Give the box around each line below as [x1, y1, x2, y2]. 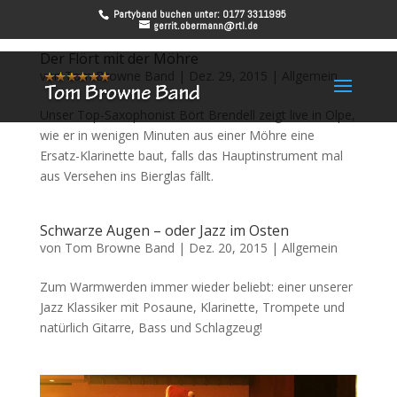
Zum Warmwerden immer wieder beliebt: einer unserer [39, 278, 353, 295]
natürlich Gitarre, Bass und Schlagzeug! [39, 319, 262, 336]
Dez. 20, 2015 [188, 239, 268, 256]
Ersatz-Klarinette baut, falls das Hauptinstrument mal [39, 147, 343, 164]
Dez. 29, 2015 [188, 67, 268, 84]
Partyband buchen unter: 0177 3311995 [111, 7, 287, 21]
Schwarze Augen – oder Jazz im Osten [39, 221, 289, 240]
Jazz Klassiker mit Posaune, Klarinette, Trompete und [39, 299, 345, 315]
